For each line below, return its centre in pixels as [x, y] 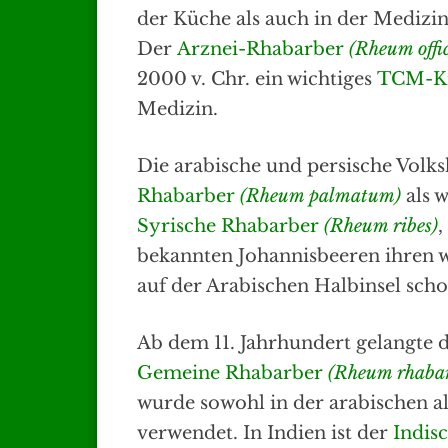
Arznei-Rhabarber [263, 49]
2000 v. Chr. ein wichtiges [257, 79]
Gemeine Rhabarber [232, 373]
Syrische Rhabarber [230, 226]
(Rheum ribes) [381, 226]
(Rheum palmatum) [320, 196]
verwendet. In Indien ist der [265, 433]
